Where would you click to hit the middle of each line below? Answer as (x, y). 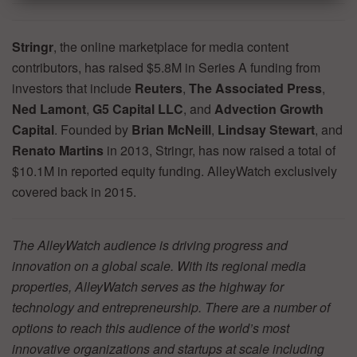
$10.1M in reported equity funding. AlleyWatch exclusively (175, 171)
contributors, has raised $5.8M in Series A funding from (166, 68)
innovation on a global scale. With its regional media (159, 266)
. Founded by (93, 130)
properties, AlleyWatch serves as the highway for (148, 287)
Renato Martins (58, 151)
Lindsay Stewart (266, 130)
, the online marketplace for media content (171, 47)
